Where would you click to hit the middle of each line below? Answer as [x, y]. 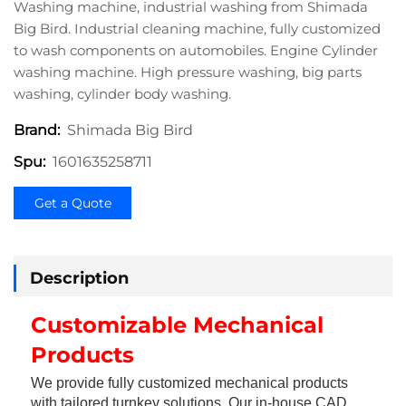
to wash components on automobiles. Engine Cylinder [196, 50]
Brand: [37, 130]
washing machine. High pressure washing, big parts [188, 72]
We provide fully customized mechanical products [189, 383]
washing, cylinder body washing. [122, 94]
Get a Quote [72, 203]
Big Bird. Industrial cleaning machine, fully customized [197, 29]
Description [79, 278]
